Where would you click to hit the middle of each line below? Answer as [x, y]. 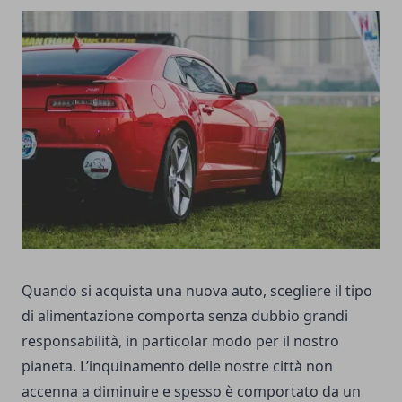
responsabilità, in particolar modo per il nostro [180, 341]
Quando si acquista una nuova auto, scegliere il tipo [197, 291]
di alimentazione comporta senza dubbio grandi [185, 316]
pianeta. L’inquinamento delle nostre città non [177, 367]
